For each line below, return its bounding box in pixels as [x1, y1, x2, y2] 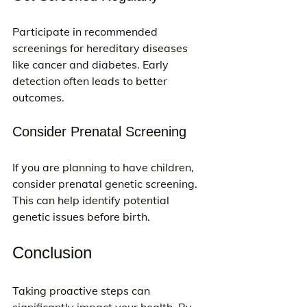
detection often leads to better [12, 74, 170, 88]
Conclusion [12, 243, 92, 262]
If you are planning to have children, [12, 160, 197, 174]
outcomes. [12, 90, 64, 104]
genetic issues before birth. [12, 210, 150, 223]
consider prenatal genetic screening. [12, 177, 200, 191]
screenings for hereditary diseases [12, 41, 191, 55]
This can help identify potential [12, 193, 172, 207]
